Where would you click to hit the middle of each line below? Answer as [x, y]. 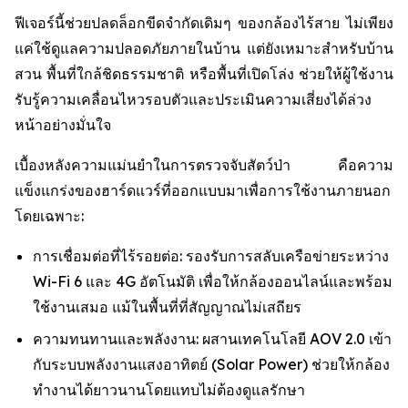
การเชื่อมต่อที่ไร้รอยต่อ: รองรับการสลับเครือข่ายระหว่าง [211, 256]
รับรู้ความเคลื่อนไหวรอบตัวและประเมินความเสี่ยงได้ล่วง [193, 99]
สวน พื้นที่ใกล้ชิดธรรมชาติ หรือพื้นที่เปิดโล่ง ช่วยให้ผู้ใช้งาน [204, 74]
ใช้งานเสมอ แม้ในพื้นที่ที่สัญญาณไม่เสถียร [167, 307]
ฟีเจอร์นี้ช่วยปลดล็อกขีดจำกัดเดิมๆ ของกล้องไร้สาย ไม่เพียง [204, 23]
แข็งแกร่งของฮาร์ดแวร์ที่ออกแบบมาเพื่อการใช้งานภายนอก [203, 190]
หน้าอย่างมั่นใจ [63, 125]
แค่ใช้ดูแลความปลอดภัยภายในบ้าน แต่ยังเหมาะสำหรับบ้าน [204, 48]
